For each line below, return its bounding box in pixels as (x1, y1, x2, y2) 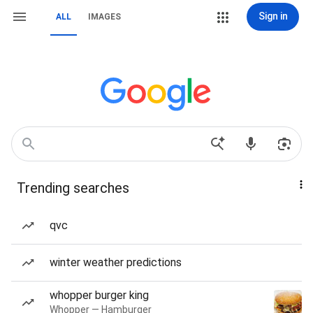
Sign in (258, 10, 288, 22)
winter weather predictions (50, 256, 182, 269)
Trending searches (17, 180, 129, 196)
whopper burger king (50, 289, 149, 302)
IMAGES (88, 12, 121, 22)
